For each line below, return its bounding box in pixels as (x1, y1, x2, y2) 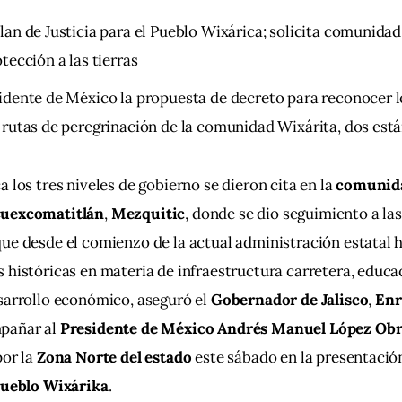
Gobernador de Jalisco (210, 289, 369, 310)
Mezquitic (110, 203, 186, 223)
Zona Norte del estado (36, 346, 192, 367)
